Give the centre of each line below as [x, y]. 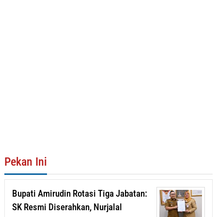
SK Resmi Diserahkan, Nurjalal [67, 207]
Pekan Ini [26, 162]
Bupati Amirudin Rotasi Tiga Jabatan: [80, 194]
